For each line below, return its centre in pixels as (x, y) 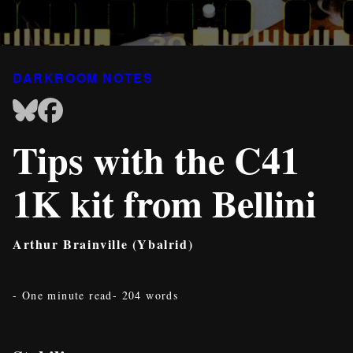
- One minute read (63, 295)
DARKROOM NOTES (83, 78)
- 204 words (145, 295)
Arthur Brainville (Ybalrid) (103, 244)
